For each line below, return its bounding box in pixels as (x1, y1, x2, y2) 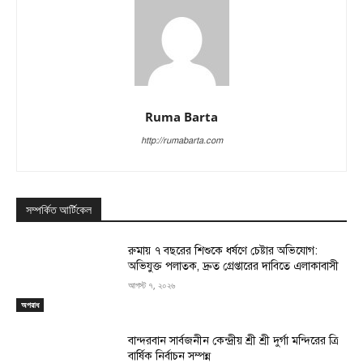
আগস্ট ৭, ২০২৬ (128, 278, 176, 291)
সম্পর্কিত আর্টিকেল (26, 203, 92, 216)
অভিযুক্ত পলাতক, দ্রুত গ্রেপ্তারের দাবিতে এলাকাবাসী (128, 258, 340, 273)
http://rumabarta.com (140, 135, 223, 146)
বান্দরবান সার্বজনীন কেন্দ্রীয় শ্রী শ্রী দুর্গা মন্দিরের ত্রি (128, 334, 339, 348)
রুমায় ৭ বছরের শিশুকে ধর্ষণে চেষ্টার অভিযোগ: (128, 243, 318, 258)
